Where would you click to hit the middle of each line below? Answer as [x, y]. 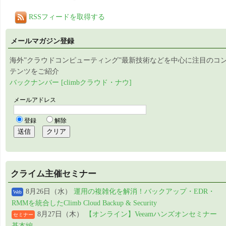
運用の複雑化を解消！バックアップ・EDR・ [144, 192]
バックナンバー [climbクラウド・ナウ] [71, 83]
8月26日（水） [50, 192]
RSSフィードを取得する [66, 17]
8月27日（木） [60, 214]
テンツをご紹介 [34, 72]
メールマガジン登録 [42, 41]
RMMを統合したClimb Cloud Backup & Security [84, 203]
